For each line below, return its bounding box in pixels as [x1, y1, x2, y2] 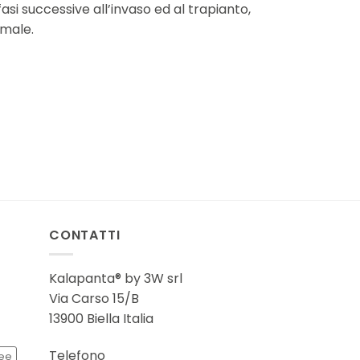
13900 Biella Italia [49, 309, 153, 329]
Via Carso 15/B [49, 289, 139, 309]
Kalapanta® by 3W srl [49, 269, 182, 288]
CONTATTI [49, 225, 121, 244]
